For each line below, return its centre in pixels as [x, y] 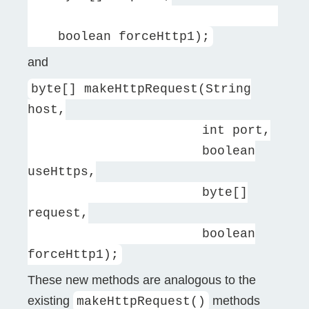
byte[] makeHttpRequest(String [141, 89]
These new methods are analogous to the [142, 280]
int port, [149, 131]
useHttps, [62, 172]
